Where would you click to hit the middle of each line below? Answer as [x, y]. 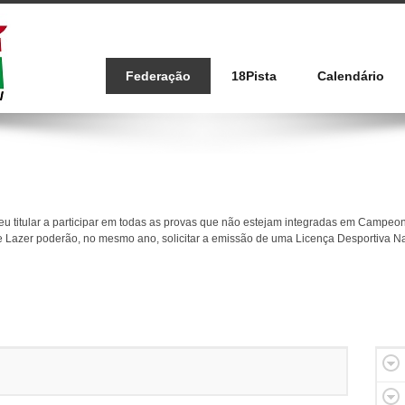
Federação [158, 76]
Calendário [351, 76]
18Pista [254, 76]
